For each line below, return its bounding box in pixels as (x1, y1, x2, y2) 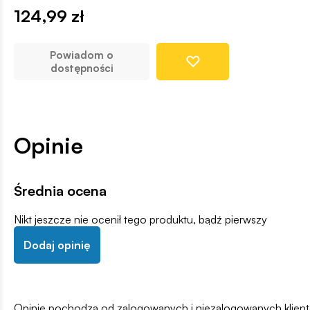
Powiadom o (50, 48, 113, 62)
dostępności (50, 61, 113, 75)
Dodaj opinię (24, 237, 91, 252)
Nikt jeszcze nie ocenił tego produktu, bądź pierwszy (14, 212, 267, 226)
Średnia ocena (14, 181, 107, 199)
